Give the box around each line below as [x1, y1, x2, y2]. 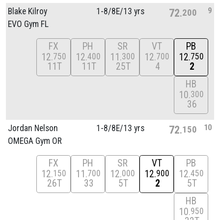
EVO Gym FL [8, 19, 49, 29]
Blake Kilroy [8, 6, 47, 16]
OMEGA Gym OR [8, 136, 62, 146]
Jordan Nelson [8, 123, 58, 133]
